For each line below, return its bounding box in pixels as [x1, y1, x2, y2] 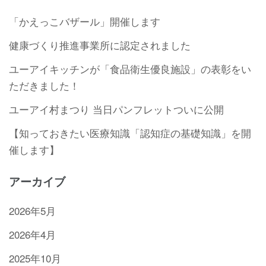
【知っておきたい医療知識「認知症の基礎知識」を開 [9, 125, 251, 140]
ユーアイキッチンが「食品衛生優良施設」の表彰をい [9, 61, 251, 76]
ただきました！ [9, 77, 80, 93]
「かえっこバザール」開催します [9, 13, 160, 28]
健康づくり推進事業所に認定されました [9, 37, 191, 52]
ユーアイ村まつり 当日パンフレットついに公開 [9, 101, 224, 116]
